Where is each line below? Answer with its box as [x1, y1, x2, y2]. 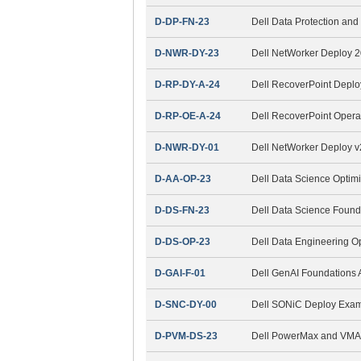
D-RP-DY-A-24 [154, 78, 220, 90]
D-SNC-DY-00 [154, 298, 217, 310]
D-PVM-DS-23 [154, 330, 218, 342]
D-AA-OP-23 [154, 172, 211, 185]
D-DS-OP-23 [154, 235, 210, 247]
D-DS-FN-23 [154, 204, 210, 216]
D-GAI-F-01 [154, 267, 205, 279]
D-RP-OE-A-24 [154, 110, 221, 122]
